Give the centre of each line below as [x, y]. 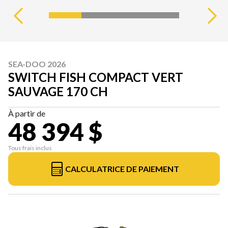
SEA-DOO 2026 [37, 64]
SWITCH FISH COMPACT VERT [96, 77]
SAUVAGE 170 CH [58, 92]
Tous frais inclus [30, 148]
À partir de [27, 113]
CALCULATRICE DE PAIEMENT [122, 169]
